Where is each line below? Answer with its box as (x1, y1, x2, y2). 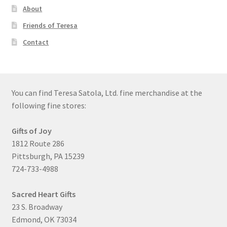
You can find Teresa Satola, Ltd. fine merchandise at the (11, 88, 202, 98)
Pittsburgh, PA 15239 (11, 151, 85, 162)
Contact (23, 37, 49, 47)
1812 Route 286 (11, 138, 64, 149)
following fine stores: (11, 100, 86, 111)
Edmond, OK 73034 (11, 214, 77, 225)
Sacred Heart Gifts (11, 189, 75, 200)
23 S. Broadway (11, 202, 62, 212)
